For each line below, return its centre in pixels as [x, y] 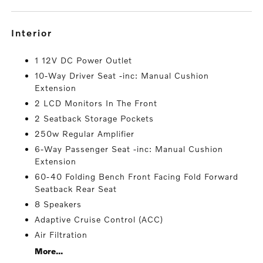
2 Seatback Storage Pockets [95, 118]
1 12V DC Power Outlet [84, 60]
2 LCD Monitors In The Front [96, 103]
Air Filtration [61, 235]
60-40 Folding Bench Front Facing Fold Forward [137, 176]
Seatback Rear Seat [76, 189]
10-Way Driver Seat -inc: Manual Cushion [122, 75]
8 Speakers [58, 204]
